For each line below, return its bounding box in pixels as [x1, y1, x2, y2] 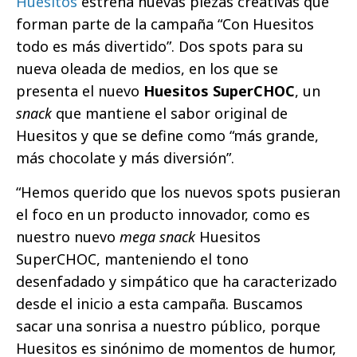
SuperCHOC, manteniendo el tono [16, 249, 249, 269]
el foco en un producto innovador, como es [16, 204, 310, 224]
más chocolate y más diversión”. [16, 147, 234, 167]
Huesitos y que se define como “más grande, [16, 125, 319, 145]
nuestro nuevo [16, 226, 120, 246]
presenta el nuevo [16, 80, 143, 100]
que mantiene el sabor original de [52, 103, 288, 123]
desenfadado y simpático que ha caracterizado [16, 271, 337, 291]
